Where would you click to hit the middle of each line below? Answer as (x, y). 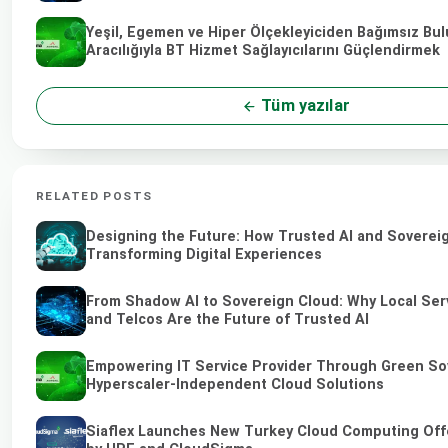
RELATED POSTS (94, 196)
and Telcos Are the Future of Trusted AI (227, 319)
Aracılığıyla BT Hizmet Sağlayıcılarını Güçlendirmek (263, 51)
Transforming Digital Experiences (204, 254)
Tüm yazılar (303, 106)
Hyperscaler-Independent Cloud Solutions (235, 385)
